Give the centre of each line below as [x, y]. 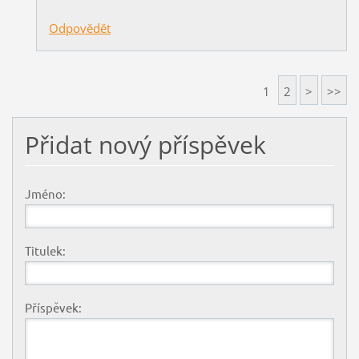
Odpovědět [79, 28]
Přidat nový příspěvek [145, 145]
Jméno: [45, 194]
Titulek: [45, 251]
